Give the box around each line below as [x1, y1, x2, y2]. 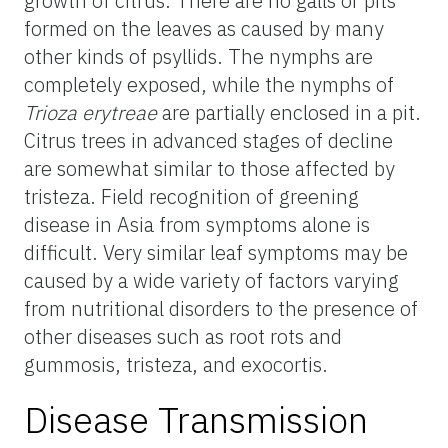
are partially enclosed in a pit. [157, 98, 421, 126]
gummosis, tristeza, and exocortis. [24, 350, 328, 378]
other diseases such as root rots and [24, 322, 342, 350]
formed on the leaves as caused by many [24, 14, 384, 42]
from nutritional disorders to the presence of [24, 294, 418, 322]
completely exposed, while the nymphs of [24, 70, 394, 98]
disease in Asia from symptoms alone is [24, 210, 370, 238]
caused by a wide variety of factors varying [24, 266, 399, 294]
